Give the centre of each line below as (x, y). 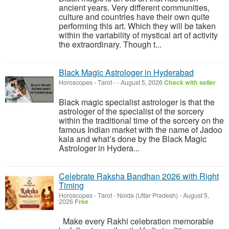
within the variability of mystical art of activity (138, 35)
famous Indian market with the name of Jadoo (141, 130)
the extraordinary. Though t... (110, 44)
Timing (71, 185)
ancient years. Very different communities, (134, 7)
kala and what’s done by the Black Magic (133, 139)
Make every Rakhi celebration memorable (136, 221)
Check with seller (190, 82)
